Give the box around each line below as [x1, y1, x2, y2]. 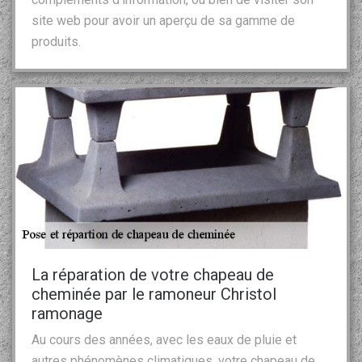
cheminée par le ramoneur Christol [32, 284, 276, 304]
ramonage [32, 303, 103, 323]
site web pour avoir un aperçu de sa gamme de [32, 12, 295, 28]
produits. [32, 33, 81, 49]
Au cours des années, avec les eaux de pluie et [32, 331, 297, 347]
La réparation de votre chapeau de [32, 264, 274, 284]
